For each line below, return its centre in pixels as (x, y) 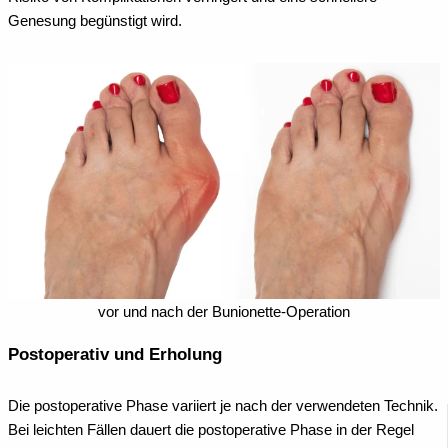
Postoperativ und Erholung (115, 354)
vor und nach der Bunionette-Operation (224, 311)
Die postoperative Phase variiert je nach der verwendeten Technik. (223, 406)
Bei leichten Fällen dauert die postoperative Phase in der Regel (211, 430)
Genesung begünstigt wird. (95, 21)
